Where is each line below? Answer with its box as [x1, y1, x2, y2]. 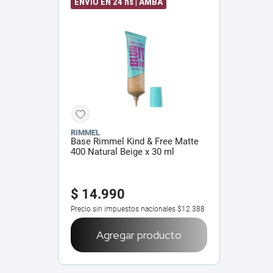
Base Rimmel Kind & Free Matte [71, 135, 199, 147]
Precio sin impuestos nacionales [71, 204, 175, 213]
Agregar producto [96, 227, 182, 242]
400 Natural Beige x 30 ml [71, 146, 174, 157]
